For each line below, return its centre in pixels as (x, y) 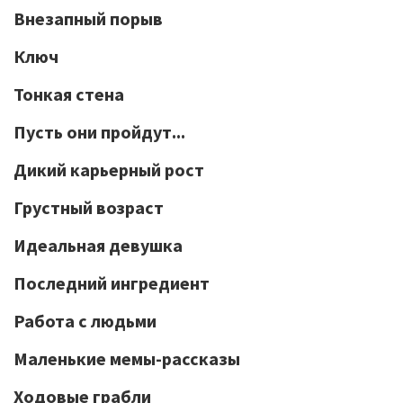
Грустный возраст (89, 207)
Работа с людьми (85, 321)
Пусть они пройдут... (99, 132)
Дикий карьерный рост (109, 170)
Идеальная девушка (98, 245)
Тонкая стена (69, 94)
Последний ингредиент (112, 283)
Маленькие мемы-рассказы (127, 358)
